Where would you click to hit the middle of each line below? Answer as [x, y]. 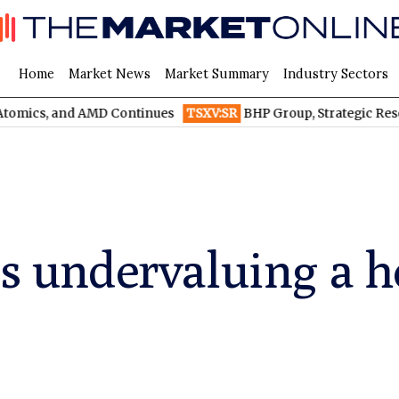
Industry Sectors [335, 73]
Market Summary [216, 73]
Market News [109, 73]
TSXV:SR [142, 113]
